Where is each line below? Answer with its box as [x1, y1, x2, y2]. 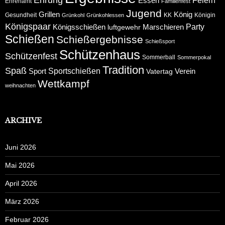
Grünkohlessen [86, 12, 124, 19]
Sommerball [142, 54, 175, 61]
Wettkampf [38, 78, 89, 90]
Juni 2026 [5, 143, 36, 152]
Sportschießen [48, 66, 100, 76]
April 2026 [5, 179, 37, 188]
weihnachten [5, 82, 36, 89]
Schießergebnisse [56, 34, 143, 46]
